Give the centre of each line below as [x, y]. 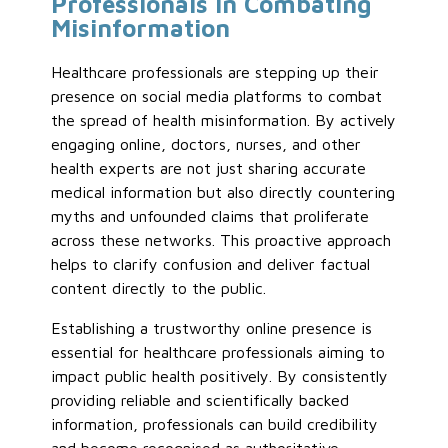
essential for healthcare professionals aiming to [218, 352]
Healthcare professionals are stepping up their [215, 72]
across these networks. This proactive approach [221, 240]
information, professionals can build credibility [215, 424]
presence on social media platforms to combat [217, 96]
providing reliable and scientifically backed [200, 400]
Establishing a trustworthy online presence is [212, 328]
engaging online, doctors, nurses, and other [206, 144]
